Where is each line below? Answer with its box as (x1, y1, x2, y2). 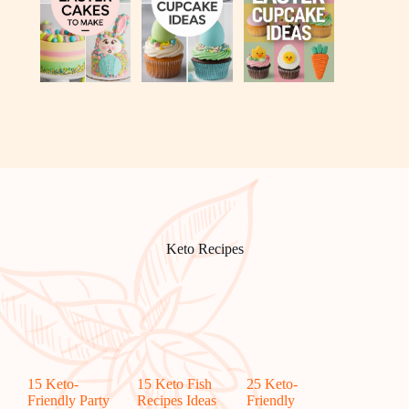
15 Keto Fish (136, 376, 212, 393)
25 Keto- (246, 376, 298, 393)
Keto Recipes (165, 241, 244, 257)
